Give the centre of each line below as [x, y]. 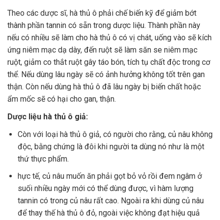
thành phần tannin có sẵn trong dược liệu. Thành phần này [104, 25]
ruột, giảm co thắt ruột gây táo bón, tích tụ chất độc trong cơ [109, 62]
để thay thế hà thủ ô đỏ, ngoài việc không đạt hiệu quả [109, 213]
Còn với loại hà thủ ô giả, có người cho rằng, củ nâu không [115, 135]
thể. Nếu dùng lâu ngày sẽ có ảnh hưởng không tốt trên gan [106, 74]
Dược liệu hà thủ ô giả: [48, 117]
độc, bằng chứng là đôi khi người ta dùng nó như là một [111, 147]
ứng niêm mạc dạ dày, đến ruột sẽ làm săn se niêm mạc [102, 50]
